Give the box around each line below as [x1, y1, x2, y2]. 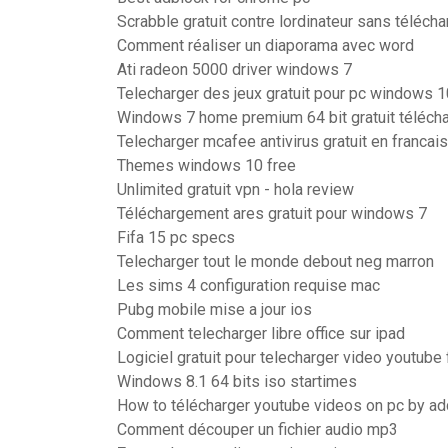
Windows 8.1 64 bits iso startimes [117, 372, 357, 391]
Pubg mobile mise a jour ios [117, 300, 312, 319]
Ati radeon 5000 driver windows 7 [117, 60, 352, 79]
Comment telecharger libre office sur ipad [117, 324, 405, 343]
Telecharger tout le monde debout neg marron [117, 252, 434, 271]
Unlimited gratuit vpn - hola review [117, 180, 354, 199]
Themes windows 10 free [117, 156, 296, 175]
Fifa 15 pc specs [117, 228, 235, 247]
